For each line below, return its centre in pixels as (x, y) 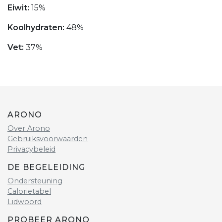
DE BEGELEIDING (46, 167)
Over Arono (29, 129)
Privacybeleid (31, 149)
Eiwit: (19, 8)
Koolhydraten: (37, 28)
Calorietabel (29, 192)
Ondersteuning (35, 181)
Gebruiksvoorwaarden (48, 139)
